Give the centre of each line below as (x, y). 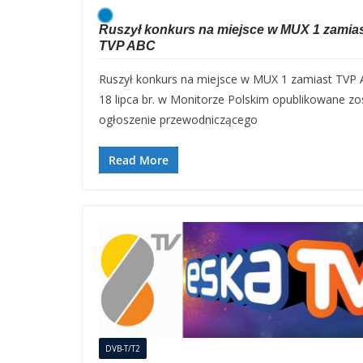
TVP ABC (127, 46)
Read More (139, 160)
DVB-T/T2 (123, 349)
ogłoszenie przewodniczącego (178, 120)
